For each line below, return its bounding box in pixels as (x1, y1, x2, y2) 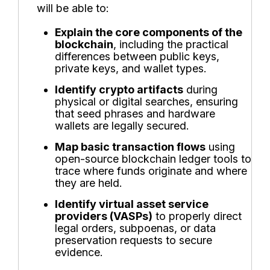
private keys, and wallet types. (55, 62, 207, 75)
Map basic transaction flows (55, 140, 206, 154)
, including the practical (113, 38, 228, 51)
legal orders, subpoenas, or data (55, 222, 216, 235)
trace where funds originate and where (55, 165, 247, 178)
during (183, 83, 218, 96)
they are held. (55, 177, 122, 190)
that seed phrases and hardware (55, 107, 215, 121)
